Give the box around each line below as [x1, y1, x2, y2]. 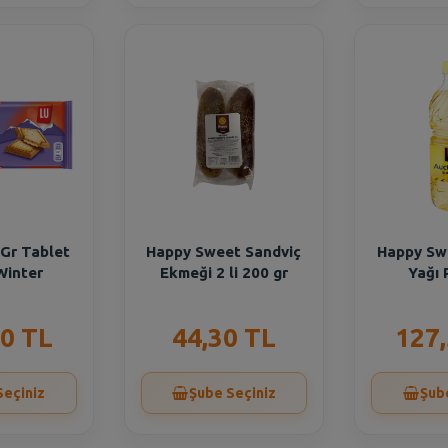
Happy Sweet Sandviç [146, 243, 302, 260]
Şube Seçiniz [188, 385, 276, 401]
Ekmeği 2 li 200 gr [159, 264, 288, 281]
